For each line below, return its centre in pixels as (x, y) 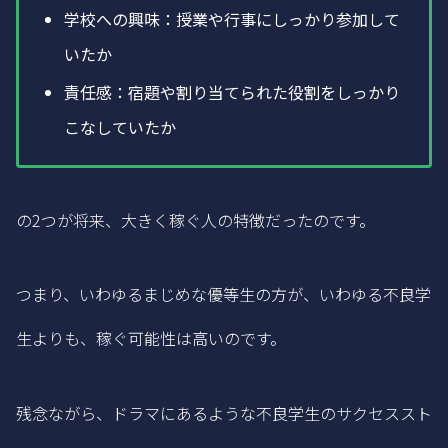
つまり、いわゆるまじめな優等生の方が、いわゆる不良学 (223, 294)
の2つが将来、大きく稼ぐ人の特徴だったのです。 (195, 219)
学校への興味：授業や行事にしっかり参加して (232, 19)
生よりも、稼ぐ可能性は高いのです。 (151, 338)
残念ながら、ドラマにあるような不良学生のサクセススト (224, 412)
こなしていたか (120, 127)
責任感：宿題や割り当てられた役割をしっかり (232, 92)
